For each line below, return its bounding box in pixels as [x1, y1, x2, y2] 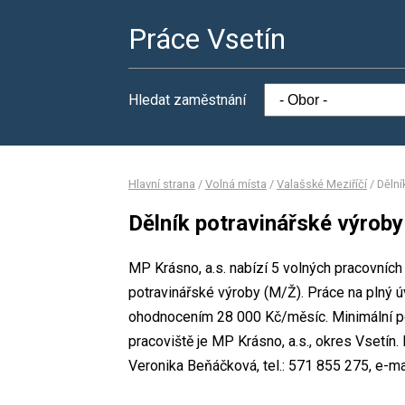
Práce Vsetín [128, 22, 286, 56]
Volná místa [205, 177, 267, 191]
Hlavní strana [128, 177, 195, 191]
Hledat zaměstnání [128, 91, 246, 108]
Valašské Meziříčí [277, 177, 367, 191]
